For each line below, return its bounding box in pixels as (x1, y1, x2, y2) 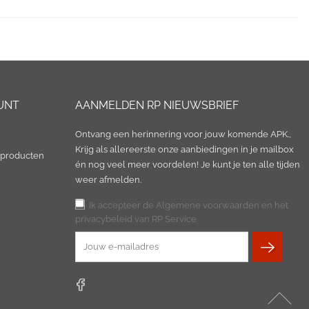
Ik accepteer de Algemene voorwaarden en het (89, 200, 289, 210)
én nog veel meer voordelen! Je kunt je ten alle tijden (75, 159, 301, 170)
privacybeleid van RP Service (75, 214, 197, 224)
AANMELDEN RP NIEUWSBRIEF (75, 99, 239, 112)
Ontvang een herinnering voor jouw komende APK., (75, 129, 292, 139)
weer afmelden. (75, 175, 142, 185)
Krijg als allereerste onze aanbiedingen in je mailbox (75, 144, 295, 154)
